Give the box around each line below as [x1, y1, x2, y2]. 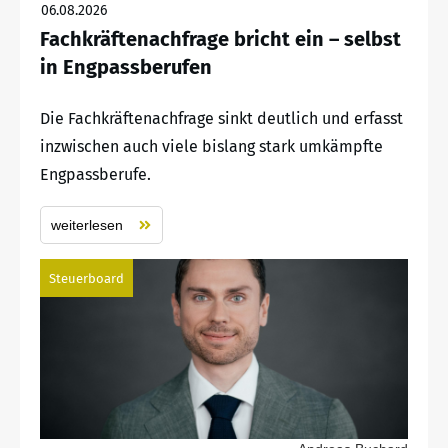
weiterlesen [51, 216, 123, 233]
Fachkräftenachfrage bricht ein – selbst [40, 26, 401, 51]
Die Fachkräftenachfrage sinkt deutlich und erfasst [40, 108, 403, 128]
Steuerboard [49, 270, 124, 286]
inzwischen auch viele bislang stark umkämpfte [40, 136, 383, 156]
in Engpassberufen [40, 54, 212, 79]
